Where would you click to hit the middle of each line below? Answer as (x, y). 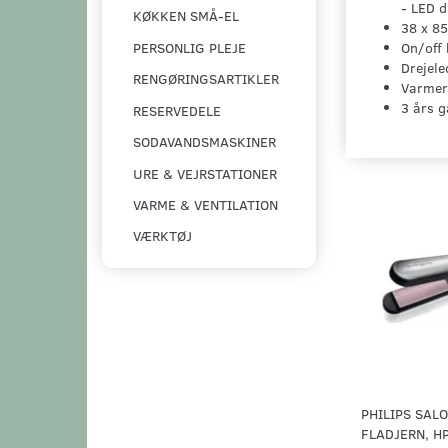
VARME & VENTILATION (205, 205)
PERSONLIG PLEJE (189, 48)
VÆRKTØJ (162, 236)
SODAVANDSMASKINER (204, 142)
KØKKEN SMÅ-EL (186, 16)
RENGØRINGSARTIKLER (206, 79)
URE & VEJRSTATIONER (205, 174)
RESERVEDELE (177, 111)
